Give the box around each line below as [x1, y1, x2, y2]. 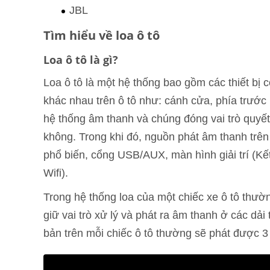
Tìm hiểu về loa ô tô [43, 27, 160, 43]
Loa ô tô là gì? [43, 52, 118, 67]
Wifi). [43, 166, 68, 179]
